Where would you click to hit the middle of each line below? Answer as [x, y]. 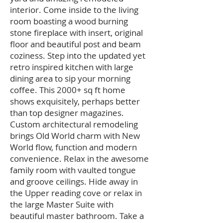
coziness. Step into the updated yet [78, 56]
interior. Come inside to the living [74, 10]
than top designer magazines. [67, 113]
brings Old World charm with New [75, 136]
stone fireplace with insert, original [76, 33]
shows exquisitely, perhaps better [75, 101]
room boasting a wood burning [69, 21]
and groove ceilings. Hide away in [74, 181]
